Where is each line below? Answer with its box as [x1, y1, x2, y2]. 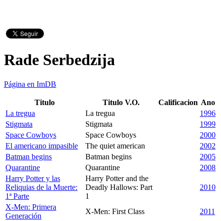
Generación [5, 211, 41, 220]
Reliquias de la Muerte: [5, 183, 77, 191]
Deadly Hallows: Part [85, 183, 152, 191]
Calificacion [158, 98, 198, 107]
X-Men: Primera [5, 202, 56, 211]
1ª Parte [5, 191, 29, 200]
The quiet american [85, 141, 145, 150]
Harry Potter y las [5, 174, 60, 183]
